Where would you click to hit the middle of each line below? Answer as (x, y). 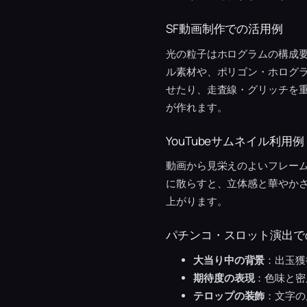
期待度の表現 (224, 278)
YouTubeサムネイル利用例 (235, 140)
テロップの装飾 (229, 295)
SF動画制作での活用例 (224, 29)
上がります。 (197, 201)
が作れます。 (197, 107)
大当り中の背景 (229, 260)
